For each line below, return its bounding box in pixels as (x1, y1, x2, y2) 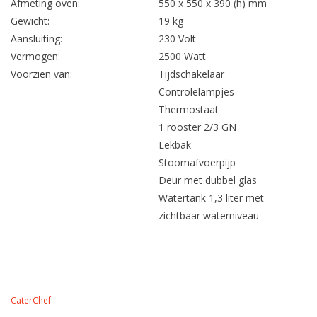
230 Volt (158, 31, 196, 45)
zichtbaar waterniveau (158, 208, 259, 222)
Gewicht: (11, 13, 50, 28)
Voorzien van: (11, 67, 72, 81)
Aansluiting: (11, 31, 62, 45)
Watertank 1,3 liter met (158, 190, 264, 204)
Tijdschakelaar (158, 67, 224, 81)
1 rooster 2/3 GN (158, 120, 236, 134)
